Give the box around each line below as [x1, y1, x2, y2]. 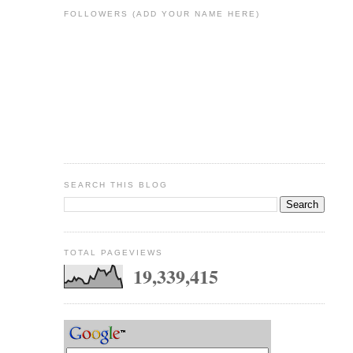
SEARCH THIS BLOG [63, 180, 168, 189]
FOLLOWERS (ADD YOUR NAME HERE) [63, 9, 261, 19]
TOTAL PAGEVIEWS [63, 248, 163, 258]
